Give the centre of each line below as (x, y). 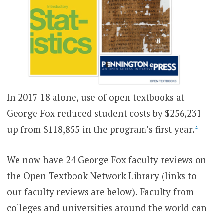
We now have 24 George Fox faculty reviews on (106, 159)
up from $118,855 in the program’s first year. (100, 129)
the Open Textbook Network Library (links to (101, 175)
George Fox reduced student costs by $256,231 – (107, 113)
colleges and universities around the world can (107, 207)
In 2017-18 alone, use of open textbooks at (95, 97)
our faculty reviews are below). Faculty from (100, 191)
